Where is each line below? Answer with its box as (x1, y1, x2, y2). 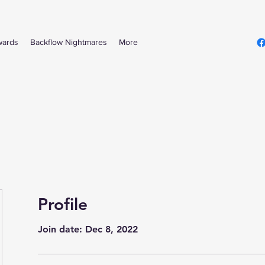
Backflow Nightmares (30, 37, 107, 47)
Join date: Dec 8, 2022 (38, 224, 138, 235)
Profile (38, 194, 88, 214)
